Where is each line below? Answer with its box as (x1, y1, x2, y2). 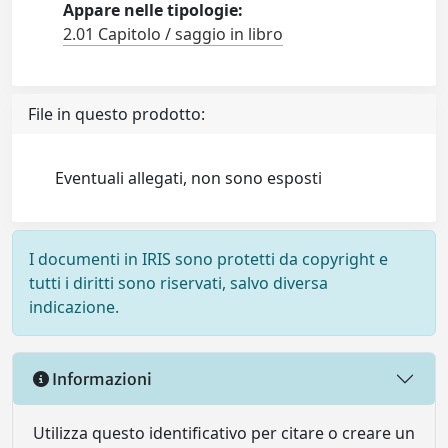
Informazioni (49, 368, 152, 389)
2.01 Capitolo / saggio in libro (63, 23, 284, 45)
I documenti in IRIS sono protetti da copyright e (29, 248, 388, 270)
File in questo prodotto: (28, 103, 205, 125)
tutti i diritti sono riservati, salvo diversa (29, 272, 328, 294)
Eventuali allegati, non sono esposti (55, 167, 323, 189)
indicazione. (29, 296, 119, 318)
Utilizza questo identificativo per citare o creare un (33, 422, 415, 444)
